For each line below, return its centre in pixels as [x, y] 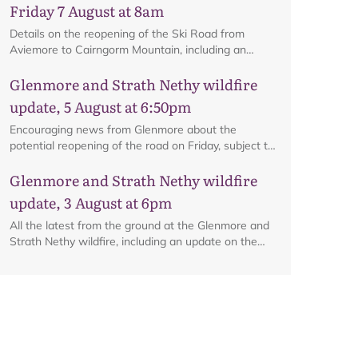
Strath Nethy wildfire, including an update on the [133, 241]
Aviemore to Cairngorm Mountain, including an [128, 50]
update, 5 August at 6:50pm [100, 107]
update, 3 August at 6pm [91, 203]
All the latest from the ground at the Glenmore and [139, 225]
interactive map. [50, 66]
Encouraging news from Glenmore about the [123, 129]
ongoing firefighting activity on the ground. [117, 161]
